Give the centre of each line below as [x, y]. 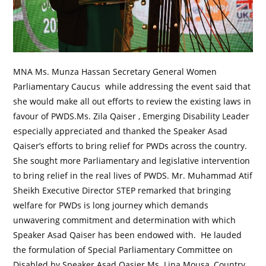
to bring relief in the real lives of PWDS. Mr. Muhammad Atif [133, 175]
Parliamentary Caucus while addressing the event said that [132, 86]
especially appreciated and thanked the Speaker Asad [121, 131]
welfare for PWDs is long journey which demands [111, 205]
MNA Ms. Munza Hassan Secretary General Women [115, 71]
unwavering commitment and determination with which [125, 220]
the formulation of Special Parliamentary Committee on [123, 249]
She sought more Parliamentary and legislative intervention [132, 160]
